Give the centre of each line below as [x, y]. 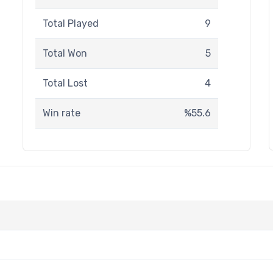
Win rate [62, 113]
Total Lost [65, 83]
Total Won [65, 53]
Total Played [71, 23]
